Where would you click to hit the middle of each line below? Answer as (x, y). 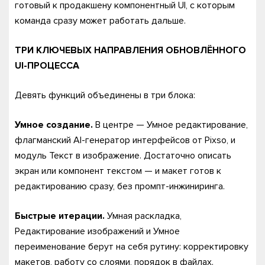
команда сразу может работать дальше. (100, 21)
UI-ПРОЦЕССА (47, 66)
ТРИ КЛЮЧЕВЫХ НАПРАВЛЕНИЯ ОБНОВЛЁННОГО (130, 50)
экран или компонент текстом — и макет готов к (118, 171)
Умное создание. (54, 125)
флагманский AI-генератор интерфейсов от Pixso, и (125, 140)
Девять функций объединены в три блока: (105, 95)
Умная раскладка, (143, 216)
